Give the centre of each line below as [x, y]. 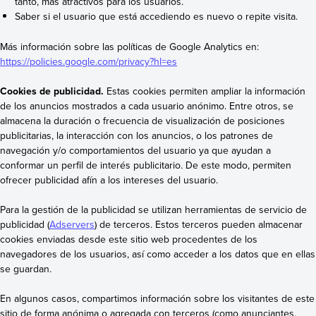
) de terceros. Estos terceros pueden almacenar [199, 225]
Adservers [72, 225]
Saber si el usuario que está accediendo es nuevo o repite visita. [157, 17]
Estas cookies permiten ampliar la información [206, 91]
